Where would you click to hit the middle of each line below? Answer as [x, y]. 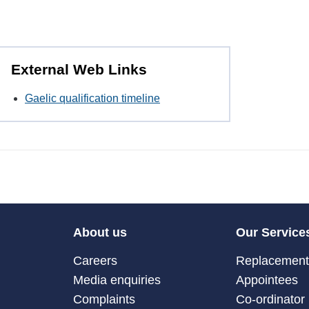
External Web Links [79, 70]
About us [100, 232]
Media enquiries [117, 280]
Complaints [104, 299]
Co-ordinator [271, 299]
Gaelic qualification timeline [92, 98]
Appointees [267, 280]
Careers [95, 260]
